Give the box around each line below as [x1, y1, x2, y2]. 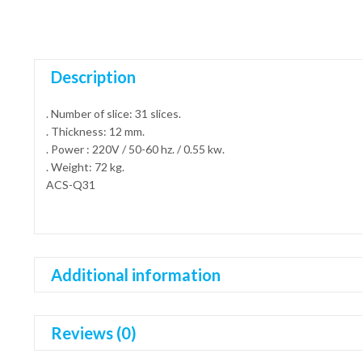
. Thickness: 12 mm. [45, 124, 145, 139]
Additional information [50, 265, 221, 285]
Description [50, 67, 136, 87]
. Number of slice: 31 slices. [45, 107, 181, 121]
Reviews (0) [50, 323, 137, 343]
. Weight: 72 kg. [45, 160, 124, 175]
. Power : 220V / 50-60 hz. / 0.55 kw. [45, 142, 225, 157]
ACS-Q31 [45, 178, 95, 192]
